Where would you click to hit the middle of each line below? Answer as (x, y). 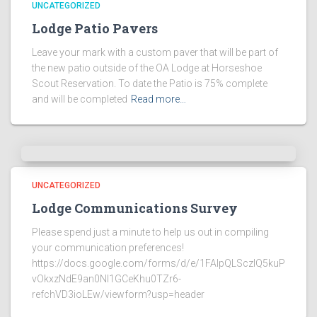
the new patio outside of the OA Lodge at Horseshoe (147, 68)
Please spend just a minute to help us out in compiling (150, 232)
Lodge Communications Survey (135, 208)
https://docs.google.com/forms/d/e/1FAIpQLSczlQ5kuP (158, 263)
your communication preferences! (108, 248)
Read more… (158, 99)
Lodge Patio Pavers (95, 28)
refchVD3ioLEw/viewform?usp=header (118, 294)
